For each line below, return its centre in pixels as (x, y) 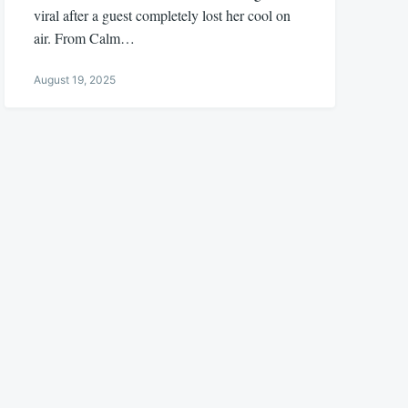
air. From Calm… (85, 37)
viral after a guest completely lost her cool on (163, 15)
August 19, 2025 (75, 79)
